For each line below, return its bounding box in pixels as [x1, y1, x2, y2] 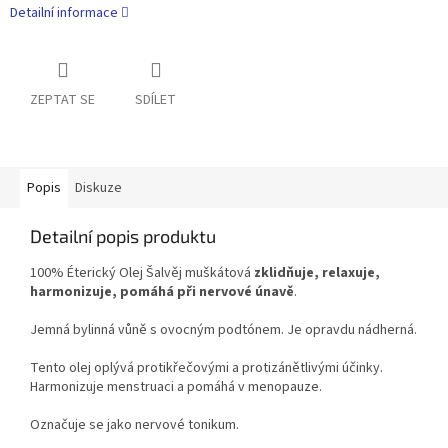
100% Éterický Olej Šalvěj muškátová [30, 263, 251, 284]
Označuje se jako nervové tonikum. [30, 415, 239, 436]
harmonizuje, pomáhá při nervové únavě [30, 282, 294, 303]
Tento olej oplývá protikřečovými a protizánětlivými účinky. [30, 358, 383, 379]
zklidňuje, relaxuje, [254, 263, 380, 284]
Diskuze [75, 178, 122, 199]
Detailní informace [10, 3, 118, 24]
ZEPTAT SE [30, 90, 95, 111]
